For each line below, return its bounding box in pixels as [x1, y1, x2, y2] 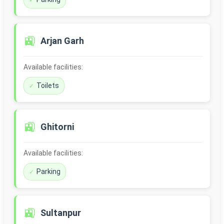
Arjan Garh [40, 35, 84, 46]
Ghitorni [40, 121, 74, 132]
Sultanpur [40, 207, 81, 218]
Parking [36, 167, 60, 176]
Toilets [36, 81, 59, 90]
